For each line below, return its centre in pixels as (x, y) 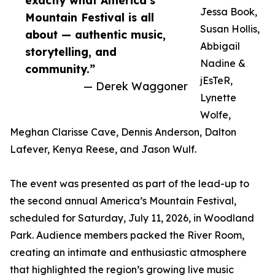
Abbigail (220, 46)
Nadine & (223, 64)
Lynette (218, 98)
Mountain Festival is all (90, 17)
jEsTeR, (216, 81)
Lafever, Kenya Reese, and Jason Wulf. (103, 149)
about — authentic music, (95, 35)
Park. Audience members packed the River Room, (127, 235)
